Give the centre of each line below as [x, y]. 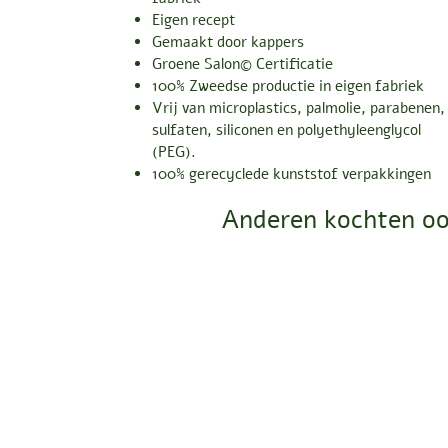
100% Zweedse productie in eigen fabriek [288, 85]
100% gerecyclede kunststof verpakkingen [291, 173]
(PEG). [174, 151]
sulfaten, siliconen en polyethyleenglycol [286, 129]
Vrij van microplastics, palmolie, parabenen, [298, 107]
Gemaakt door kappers [228, 41]
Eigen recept [193, 19]
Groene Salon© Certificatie [242, 63]
